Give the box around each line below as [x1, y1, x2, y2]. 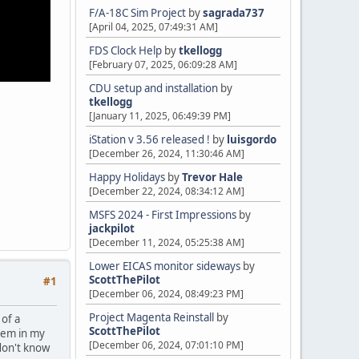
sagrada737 [203, 6, 264, 20]
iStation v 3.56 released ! [89, 132, 210, 147]
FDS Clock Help [89, 43, 162, 58]
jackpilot [89, 221, 135, 236]
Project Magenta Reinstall [89, 310, 214, 325]
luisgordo [227, 132, 276, 147]
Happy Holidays [89, 170, 165, 184]
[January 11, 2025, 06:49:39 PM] [89, 109, 231, 123]
